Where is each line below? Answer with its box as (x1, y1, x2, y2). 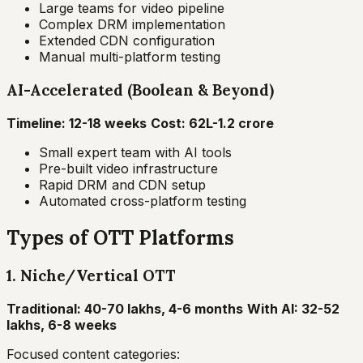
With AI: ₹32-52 (247, 301, 340, 318)
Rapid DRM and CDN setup (39, 176, 206, 193)
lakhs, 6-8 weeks (6, 317, 117, 334)
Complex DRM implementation (39, 16, 225, 33)
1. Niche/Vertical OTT (6, 266, 176, 286)
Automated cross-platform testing (39, 192, 246, 209)
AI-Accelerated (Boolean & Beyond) (6, 79, 274, 100)
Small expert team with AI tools (39, 143, 232, 160)
